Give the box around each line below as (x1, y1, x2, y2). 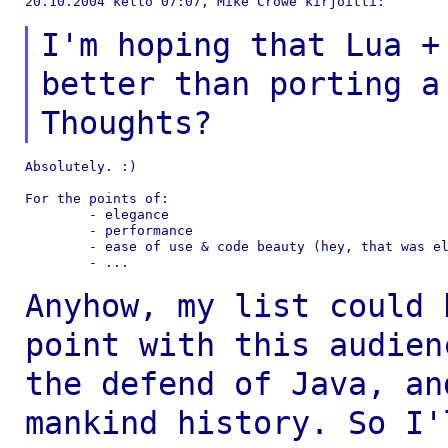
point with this (24, 327, 329, 363)
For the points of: (24, 191, 169, 206)
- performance (24, 223, 89, 238)
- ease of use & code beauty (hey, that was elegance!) (24, 239, 89, 254)
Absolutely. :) (24, 159, 137, 174)
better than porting (41, 66, 422, 102)
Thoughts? (41, 105, 213, 141)
